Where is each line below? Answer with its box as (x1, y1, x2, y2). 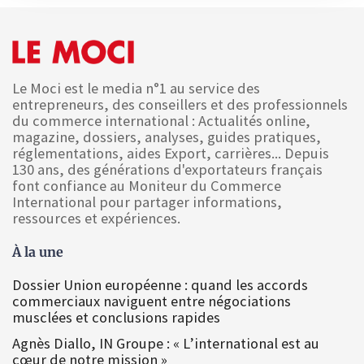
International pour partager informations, (12, 192, 282, 211)
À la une (12, 243, 63, 260)
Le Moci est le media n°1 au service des (12, 78, 260, 97)
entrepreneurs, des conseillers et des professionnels (12, 94, 348, 114)
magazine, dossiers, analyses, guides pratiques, (12, 127, 321, 146)
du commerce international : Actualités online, (12, 110, 310, 130)
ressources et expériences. (12, 208, 180, 227)
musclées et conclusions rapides (12, 307, 220, 327)
